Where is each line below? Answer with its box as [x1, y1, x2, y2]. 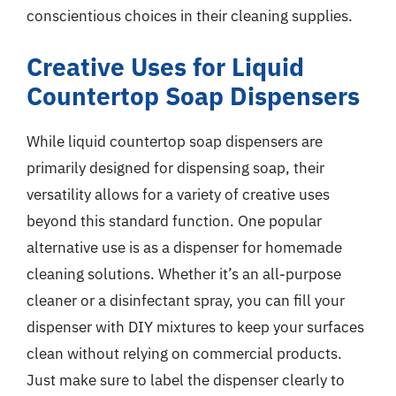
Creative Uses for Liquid [27, 49, 304, 83]
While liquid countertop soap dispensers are [27, 131, 323, 151]
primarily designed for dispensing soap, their [27, 157, 324, 178]
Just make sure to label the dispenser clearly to [27, 369, 345, 390]
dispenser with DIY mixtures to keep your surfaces [27, 316, 364, 337]
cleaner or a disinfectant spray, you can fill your [27, 290, 345, 310]
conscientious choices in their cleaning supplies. [27, 6, 353, 26]
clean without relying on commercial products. [27, 343, 342, 363]
